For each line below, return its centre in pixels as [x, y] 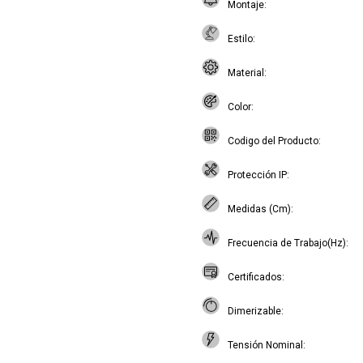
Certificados [255, 277]
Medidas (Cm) [259, 209]
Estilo [240, 39]
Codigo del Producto [273, 141]
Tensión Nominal [265, 345]
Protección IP [257, 175]
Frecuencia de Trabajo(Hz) [287, 243]
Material [246, 73]
